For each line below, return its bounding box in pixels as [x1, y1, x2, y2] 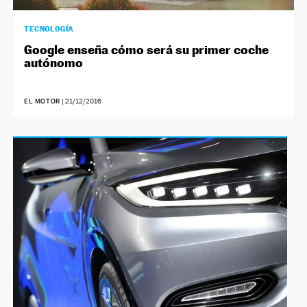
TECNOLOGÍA [24, 23, 74, 34]
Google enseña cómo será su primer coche [24, 42, 269, 57]
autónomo [24, 55, 84, 70]
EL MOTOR [24, 97, 62, 105]
